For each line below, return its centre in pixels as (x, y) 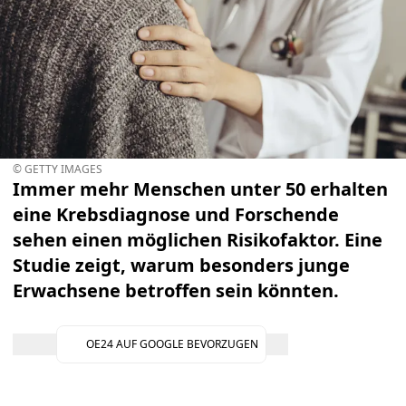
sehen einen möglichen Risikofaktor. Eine (198, 240)
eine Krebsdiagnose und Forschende (176, 214)
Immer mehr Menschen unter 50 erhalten (200, 189)
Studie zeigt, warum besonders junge (181, 265)
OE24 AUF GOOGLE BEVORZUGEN (172, 344)
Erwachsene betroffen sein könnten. (176, 290)
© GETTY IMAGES (58, 169)
